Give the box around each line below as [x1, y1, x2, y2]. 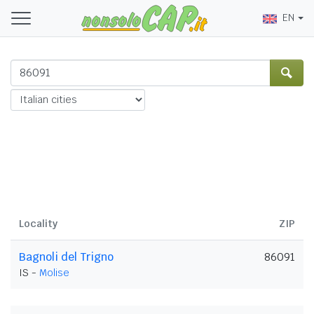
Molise [39, 266, 69, 279]
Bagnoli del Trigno [19, 249, 114, 264]
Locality [19, 217, 57, 230]
